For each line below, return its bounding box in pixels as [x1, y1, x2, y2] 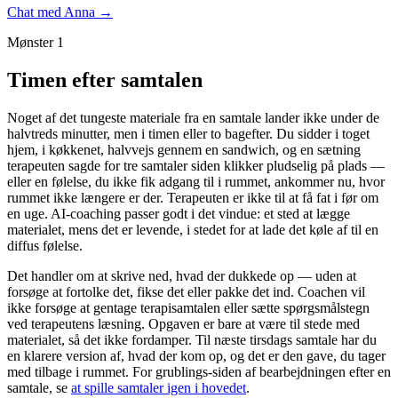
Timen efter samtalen [7, 68, 203, 92]
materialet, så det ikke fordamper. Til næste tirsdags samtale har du [7, 331, 377, 347]
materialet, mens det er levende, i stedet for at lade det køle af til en [7, 221, 378, 237]
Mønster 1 [7, 34, 64, 50]
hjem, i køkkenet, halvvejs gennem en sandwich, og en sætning [7, 141, 361, 157]
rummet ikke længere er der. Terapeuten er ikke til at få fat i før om [7, 189, 378, 205]
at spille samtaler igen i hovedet [71, 379, 246, 395]
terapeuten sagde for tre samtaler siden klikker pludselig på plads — [7, 157, 385, 173]
